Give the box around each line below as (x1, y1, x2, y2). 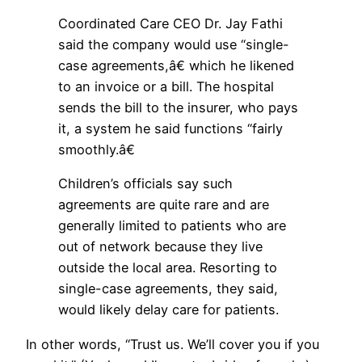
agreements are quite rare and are (58, 196, 269, 213)
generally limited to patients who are (58, 217, 286, 234)
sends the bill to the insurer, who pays (58, 99, 298, 116)
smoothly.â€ (58, 141, 135, 158)
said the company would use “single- (58, 36, 289, 53)
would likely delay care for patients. (58, 301, 279, 318)
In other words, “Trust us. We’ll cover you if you (26, 335, 319, 352)
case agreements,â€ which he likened (58, 57, 294, 74)
